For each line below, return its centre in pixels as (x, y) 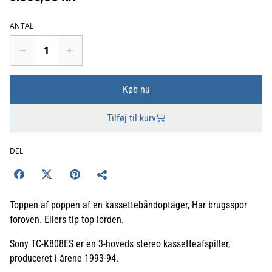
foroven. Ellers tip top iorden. (67, 219)
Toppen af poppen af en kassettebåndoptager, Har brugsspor (128, 205)
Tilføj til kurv (131, 118)
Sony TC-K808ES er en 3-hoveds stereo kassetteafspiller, (120, 243)
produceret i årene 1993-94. (64, 258)
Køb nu (136, 89)
